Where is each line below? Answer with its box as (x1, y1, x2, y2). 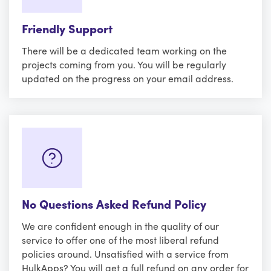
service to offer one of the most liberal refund (22, 232, 219, 246)
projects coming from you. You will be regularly (22, 57, 226, 71)
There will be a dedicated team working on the (22, 43, 227, 57)
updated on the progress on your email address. (22, 71, 233, 85)
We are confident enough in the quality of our (22, 218, 219, 232)
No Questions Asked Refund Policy (22, 195, 206, 212)
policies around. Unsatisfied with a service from (22, 246, 229, 260)
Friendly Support (22, 19, 113, 36)
